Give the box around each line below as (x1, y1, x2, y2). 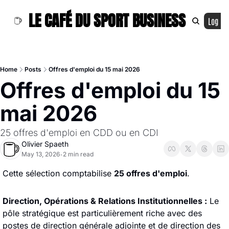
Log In (208, 15, 226, 26)
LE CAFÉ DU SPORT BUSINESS (29, 9, 186, 32)
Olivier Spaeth (21, 140, 68, 148)
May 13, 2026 (21, 150, 60, 158)
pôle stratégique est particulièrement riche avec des (3, 208, 202, 218)
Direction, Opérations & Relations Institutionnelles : (3, 196, 207, 206)
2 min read (63, 150, 94, 158)
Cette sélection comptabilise (3, 168, 114, 178)
